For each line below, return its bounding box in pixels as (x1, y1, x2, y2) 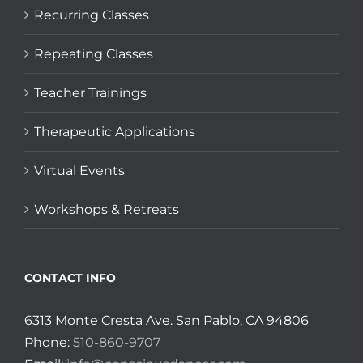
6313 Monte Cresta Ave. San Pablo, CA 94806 (24, 313, 309, 329)
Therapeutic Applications (34, 124, 195, 140)
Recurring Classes (34, 7, 149, 23)
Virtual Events (34, 163, 125, 179)
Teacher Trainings (34, 85, 147, 101)
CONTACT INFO (24, 271, 116, 286)
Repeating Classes (34, 46, 153, 62)
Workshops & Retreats (34, 202, 179, 218)
